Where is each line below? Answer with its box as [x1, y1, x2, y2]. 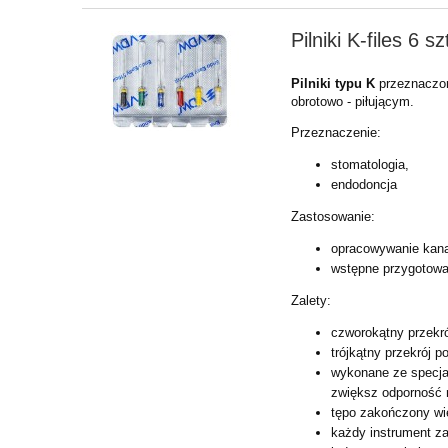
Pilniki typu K [291, 75, 380, 91]
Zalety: [291, 292, 332, 308]
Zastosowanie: [291, 208, 376, 224]
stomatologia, [331, 156, 410, 172]
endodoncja [331, 176, 398, 192]
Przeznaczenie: [291, 124, 382, 140]
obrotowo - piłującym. [291, 93, 415, 109]
